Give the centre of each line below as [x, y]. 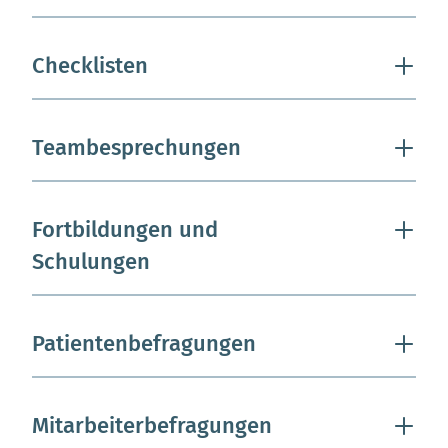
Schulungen [91, 261]
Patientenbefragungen [144, 343]
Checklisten [90, 65]
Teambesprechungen [136, 147]
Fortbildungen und [125, 229]
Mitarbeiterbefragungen [152, 425]
